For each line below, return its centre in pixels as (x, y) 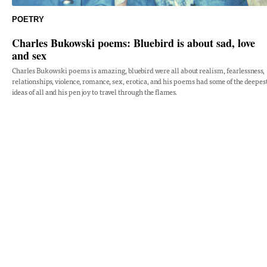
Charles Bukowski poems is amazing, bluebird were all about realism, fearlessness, (138, 70)
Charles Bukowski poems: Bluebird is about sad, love (133, 43)
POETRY (28, 19)
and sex (29, 55)
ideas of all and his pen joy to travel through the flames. (94, 92)
